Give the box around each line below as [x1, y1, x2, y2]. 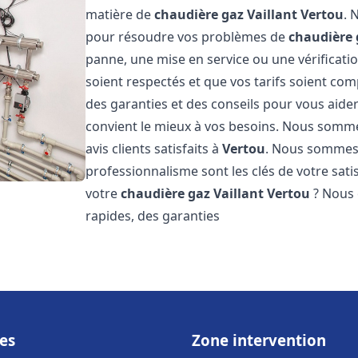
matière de [86, 6, 155, 23]
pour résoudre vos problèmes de [86, 28, 289, 46]
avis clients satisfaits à [86, 140, 223, 157]
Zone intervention [192, 330, 326, 350]
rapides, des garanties [86, 207, 221, 225]
